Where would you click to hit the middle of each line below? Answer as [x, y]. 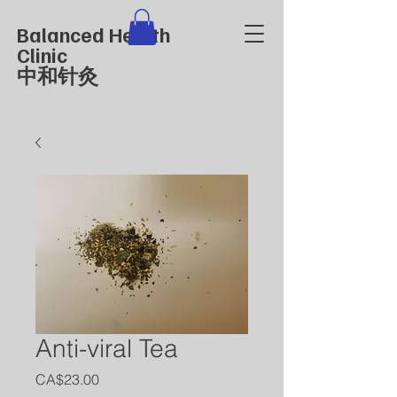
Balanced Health [93, 34]
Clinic [42, 54]
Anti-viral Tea [107, 348]
